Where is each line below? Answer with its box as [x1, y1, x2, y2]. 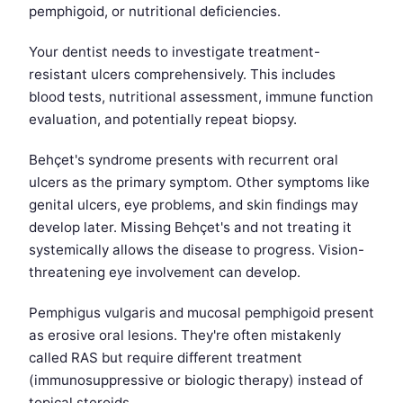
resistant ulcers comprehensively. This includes [29, 66, 336, 84]
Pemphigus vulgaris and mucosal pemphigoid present [29, 304, 374, 322]
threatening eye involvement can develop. [29, 264, 300, 282]
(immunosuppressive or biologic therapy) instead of [29, 372, 363, 390]
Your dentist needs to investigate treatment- [29, 43, 320, 61]
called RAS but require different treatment [29, 349, 302, 367]
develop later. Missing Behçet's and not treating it [29, 219, 352, 237]
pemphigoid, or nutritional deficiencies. [29, 3, 281, 21]
